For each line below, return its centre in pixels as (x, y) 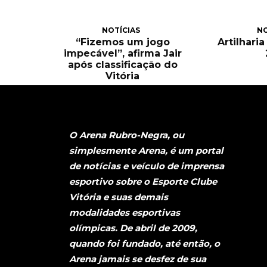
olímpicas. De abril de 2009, (133, 228)
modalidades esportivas (125, 213)
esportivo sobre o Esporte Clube (143, 182)
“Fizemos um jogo (122, 42)
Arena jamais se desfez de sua (138, 259)
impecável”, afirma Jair (122, 53)
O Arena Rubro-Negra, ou (127, 135)
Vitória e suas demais (119, 197)
